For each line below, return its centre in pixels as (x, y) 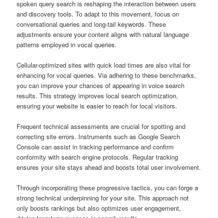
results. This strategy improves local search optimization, (98, 96)
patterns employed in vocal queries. (67, 45)
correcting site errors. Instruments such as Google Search (99, 137)
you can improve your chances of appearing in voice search (101, 86)
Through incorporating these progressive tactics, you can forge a (108, 188)
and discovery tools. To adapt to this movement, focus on (98, 14)
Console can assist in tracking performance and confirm (95, 147)
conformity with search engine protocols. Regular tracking (98, 157)
